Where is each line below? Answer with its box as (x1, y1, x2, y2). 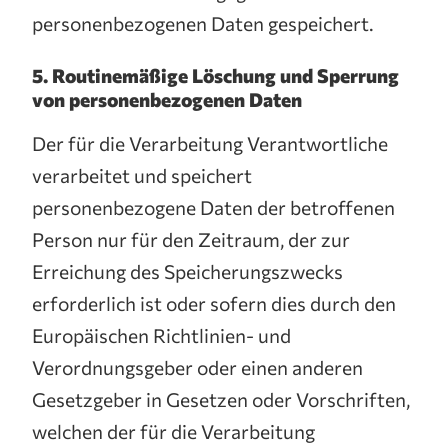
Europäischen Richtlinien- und (32, 323, 291, 347)
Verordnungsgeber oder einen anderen (32, 355, 363, 379)
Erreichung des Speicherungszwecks (32, 259, 343, 283)
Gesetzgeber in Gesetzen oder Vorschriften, (32, 387, 410, 411)
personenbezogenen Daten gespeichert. (32, 11, 374, 35)
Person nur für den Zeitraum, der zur (32, 227, 350, 251)
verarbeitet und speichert (32, 163, 252, 187)
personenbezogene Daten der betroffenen (32, 195, 395, 219)
